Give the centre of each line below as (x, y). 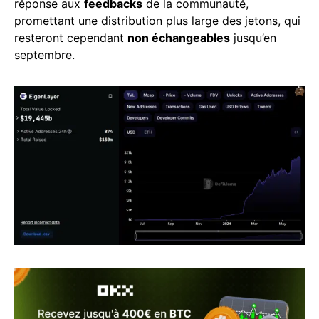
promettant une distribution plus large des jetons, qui (157, 21)
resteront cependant (71, 38)
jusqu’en (253, 38)
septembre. (45, 55)
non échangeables (179, 38)
